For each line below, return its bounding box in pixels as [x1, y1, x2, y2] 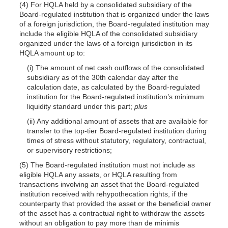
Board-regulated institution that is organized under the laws [19, 10, 209, 18]
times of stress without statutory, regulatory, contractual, [26, 136, 206, 145]
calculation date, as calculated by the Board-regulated [26, 82, 200, 91]
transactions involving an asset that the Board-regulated [19, 180, 199, 188]
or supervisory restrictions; [26, 146, 112, 154]
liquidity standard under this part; [26, 102, 134, 110]
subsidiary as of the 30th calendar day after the [26, 73, 179, 81]
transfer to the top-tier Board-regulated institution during [26, 126, 207, 135]
